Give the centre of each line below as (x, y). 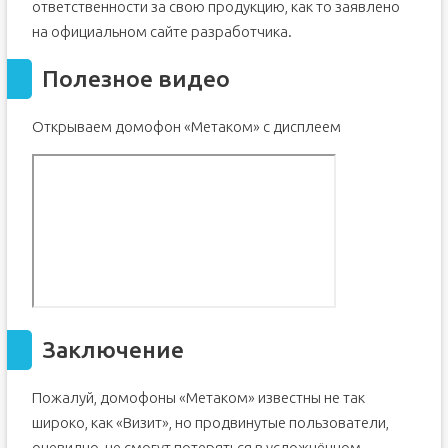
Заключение (112, 349)
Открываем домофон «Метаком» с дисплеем (186, 126)
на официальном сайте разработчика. (161, 31)
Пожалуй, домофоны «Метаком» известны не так (198, 397)
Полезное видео (135, 78)
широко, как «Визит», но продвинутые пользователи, (210, 422)
